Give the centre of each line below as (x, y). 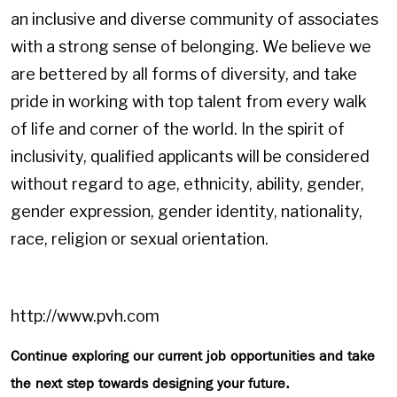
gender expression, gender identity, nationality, (187, 212)
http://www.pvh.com (85, 316)
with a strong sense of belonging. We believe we (191, 47)
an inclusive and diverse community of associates (195, 19)
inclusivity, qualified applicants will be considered (190, 157)
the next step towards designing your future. (150, 383)
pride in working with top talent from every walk (189, 102)
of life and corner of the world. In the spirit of (178, 129)
